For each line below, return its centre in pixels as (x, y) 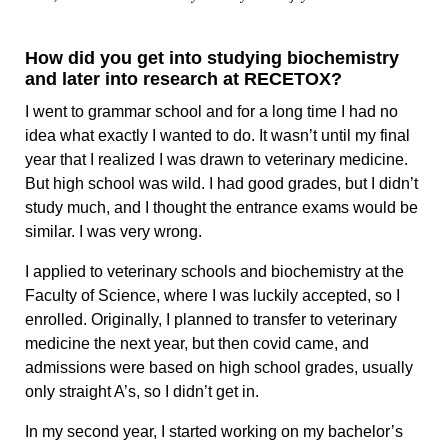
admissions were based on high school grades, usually (219, 368)
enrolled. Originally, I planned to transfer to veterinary (211, 320)
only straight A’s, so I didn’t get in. (144, 392)
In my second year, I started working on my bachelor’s (214, 432)
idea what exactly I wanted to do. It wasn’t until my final (217, 136)
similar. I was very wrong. (115, 232)
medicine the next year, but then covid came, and (197, 344)
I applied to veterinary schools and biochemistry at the (214, 272)
